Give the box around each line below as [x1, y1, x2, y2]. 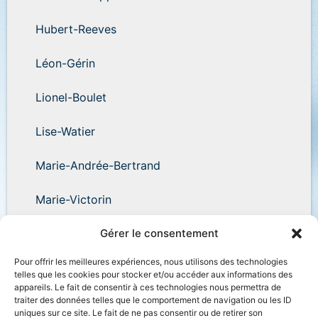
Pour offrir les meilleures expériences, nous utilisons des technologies [14, 256, 287, 267]
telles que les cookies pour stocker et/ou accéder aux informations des [14, 269, 292, 280]
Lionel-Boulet [35, 89, 106, 104]
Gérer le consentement [99, 226, 219, 240]
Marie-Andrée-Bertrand [35, 158, 160, 172]
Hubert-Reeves [35, 21, 116, 36]
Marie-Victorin [35, 192, 111, 207]
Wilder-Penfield [35, 226, 117, 241]
